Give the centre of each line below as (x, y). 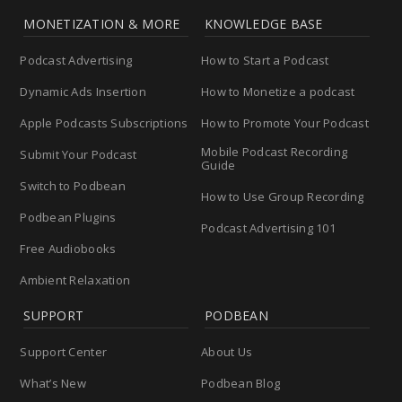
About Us (227, 351)
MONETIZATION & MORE (102, 23)
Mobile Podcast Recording (275, 151)
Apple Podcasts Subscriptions (104, 122)
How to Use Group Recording (283, 196)
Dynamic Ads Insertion (83, 91)
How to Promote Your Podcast (285, 122)
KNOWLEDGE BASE (264, 23)
